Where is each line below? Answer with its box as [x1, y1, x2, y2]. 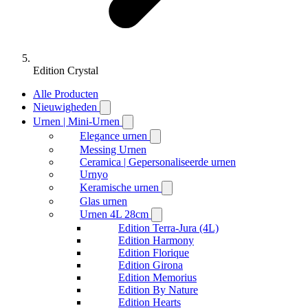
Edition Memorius [118, 272, 197, 283]
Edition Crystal [33, 65, 98, 76]
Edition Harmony [118, 234, 194, 246]
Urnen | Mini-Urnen [33, 115, 120, 127]
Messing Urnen [80, 144, 146, 155]
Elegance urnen [80, 130, 147, 142]
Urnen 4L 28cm [80, 208, 148, 220]
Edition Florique [118, 247, 189, 258]
